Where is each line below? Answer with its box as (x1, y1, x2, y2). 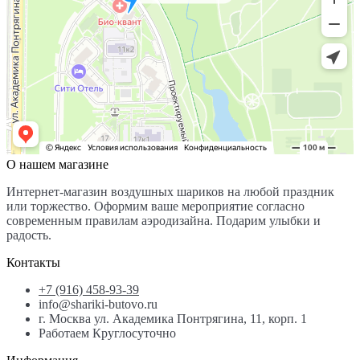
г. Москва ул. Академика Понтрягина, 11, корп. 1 (39, 311, 307, 325)
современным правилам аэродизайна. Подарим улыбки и (6, 213, 321, 227)
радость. (6, 227, 51, 242)
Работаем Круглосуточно (39, 325, 176, 340)
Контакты (6, 255, 60, 269)
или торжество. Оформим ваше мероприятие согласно (6, 198, 305, 213)
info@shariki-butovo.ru (39, 297, 157, 311)
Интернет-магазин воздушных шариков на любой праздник (6, 184, 334, 198)
